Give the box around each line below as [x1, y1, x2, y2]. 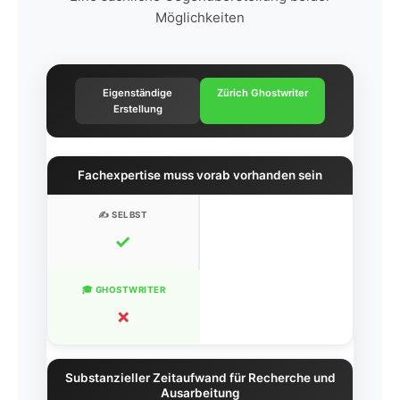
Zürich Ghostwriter [217, 87, 308, 100]
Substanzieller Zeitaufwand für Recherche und [64, 371, 336, 386]
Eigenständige [103, 87, 172, 100]
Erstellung [112, 103, 162, 116]
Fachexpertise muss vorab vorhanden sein [78, 168, 322, 183]
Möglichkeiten [155, 9, 245, 27]
